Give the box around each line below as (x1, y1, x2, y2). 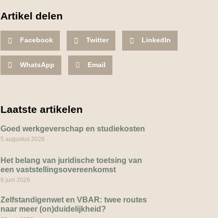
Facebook (20, 36, 54, 44)
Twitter (86, 36, 109, 44)
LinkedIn (142, 36, 171, 44)
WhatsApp (20, 61, 55, 69)
